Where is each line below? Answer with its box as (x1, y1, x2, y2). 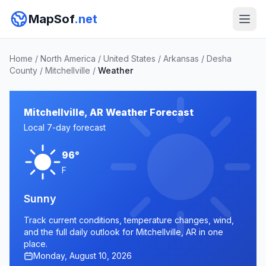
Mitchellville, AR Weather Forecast (24, 106, 194, 118)
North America (40, 53, 96, 64)
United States (103, 53, 156, 64)
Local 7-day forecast (24, 122, 106, 132)
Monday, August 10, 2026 (33, 251, 132, 261)
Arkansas (163, 53, 199, 64)
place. (24, 239, 47, 249)
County (9, 65, 37, 75)
